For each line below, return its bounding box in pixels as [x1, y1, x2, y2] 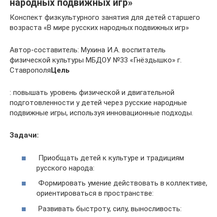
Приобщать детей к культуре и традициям [36, 153, 184, 162]
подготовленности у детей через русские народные [10, 98, 187, 107]
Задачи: [10, 131, 39, 139]
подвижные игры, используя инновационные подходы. [10, 108, 193, 117]
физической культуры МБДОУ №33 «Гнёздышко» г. [10, 56, 182, 64]
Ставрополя [10, 66, 51, 75]
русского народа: [36, 163, 94, 172]
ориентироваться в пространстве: [36, 189, 154, 198]
